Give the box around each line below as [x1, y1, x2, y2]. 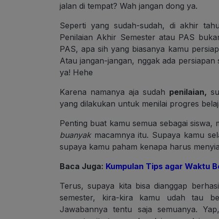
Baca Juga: [60, 161, 106, 172]
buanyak [60, 130, 91, 140]
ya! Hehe [60, 67, 93, 78]
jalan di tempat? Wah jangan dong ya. [60, 1, 197, 11]
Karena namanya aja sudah [60, 87, 170, 97]
